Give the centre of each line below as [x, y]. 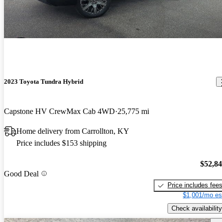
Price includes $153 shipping [61, 143]
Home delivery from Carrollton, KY [73, 131]
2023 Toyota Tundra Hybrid [44, 82]
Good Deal [21, 173]
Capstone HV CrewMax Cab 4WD [59, 111]
